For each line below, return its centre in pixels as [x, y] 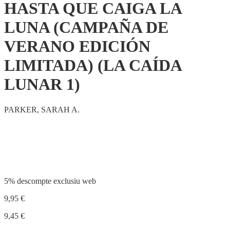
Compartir [33, 149]
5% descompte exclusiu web [50, 181]
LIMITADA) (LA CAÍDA [93, 65]
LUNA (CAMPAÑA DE [86, 27]
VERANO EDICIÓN [77, 46]
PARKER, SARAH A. [42, 109]
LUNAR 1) [42, 84]
